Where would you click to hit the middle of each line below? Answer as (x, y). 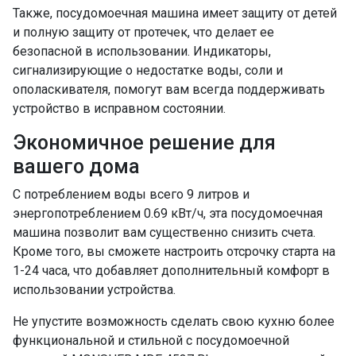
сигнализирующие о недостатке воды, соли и (148, 71)
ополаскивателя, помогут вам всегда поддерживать (169, 90)
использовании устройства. (94, 290)
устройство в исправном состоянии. (119, 109)
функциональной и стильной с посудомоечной (151, 341)
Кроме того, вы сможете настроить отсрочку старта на (174, 252)
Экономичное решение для (144, 143)
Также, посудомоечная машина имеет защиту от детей (175, 14)
